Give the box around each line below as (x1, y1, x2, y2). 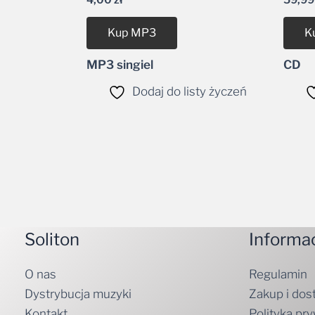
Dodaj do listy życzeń (132, 84, 247, 99)
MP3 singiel (86, 58, 153, 72)
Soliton (25, 229, 79, 250)
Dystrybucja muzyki (25, 286, 131, 301)
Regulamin (248, 266, 307, 281)
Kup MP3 (108, 26, 156, 40)
